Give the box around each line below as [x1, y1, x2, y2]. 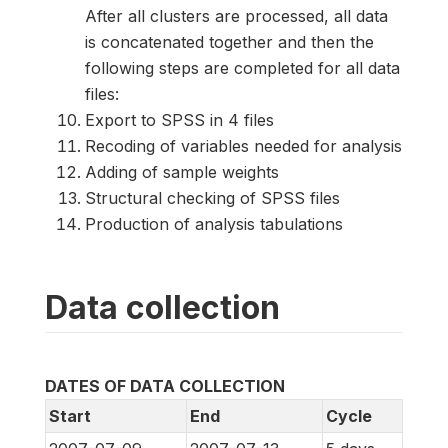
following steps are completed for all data [85, 58, 400, 79]
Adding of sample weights [85, 162, 279, 183]
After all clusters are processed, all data [85, 6, 388, 27]
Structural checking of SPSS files [85, 188, 340, 209]
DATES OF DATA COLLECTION [45, 376, 285, 397]
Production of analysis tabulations [85, 214, 343, 235]
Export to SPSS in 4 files [85, 110, 274, 131]
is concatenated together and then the [85, 32, 374, 53]
